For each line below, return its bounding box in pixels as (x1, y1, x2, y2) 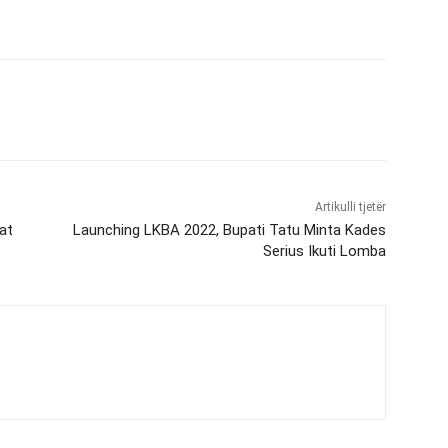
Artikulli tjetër (314, 200, 386, 215)
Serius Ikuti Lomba (262, 242, 386, 261)
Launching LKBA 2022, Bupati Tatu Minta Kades (72, 221, 386, 240)
